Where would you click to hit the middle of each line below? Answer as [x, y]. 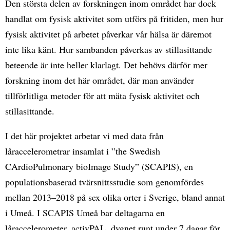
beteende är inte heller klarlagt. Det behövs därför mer [106, 64]
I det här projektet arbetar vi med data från [84, 135]
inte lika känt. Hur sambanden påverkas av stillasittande [109, 49]
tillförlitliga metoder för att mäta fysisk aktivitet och [102, 95]
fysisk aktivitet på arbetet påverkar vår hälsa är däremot [108, 34]
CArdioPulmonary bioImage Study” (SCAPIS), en [99, 166]
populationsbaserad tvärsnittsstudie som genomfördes [104, 181]
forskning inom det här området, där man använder [100, 80]
